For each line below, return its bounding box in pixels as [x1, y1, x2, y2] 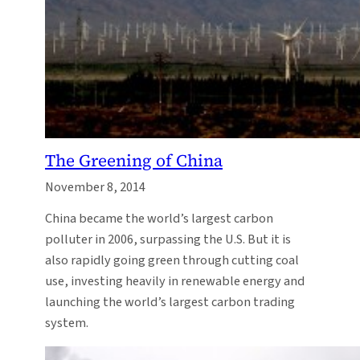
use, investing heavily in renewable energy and [45, 271, 305, 291]
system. [45, 313, 88, 333]
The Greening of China [45, 148, 223, 172]
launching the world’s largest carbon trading [45, 292, 295, 312]
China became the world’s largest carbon [45, 208, 273, 228]
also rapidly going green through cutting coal [45, 250, 299, 270]
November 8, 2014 [45, 177, 145, 197]
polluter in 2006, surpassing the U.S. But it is [45, 229, 291, 249]
